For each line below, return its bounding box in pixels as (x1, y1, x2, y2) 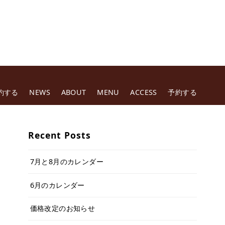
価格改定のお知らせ (30, 203, 95, 213)
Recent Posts (28, 129, 91, 141)
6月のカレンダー (30, 180, 85, 190)
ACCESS (130, 87, 157, 97)
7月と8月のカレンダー (30, 157, 103, 167)
